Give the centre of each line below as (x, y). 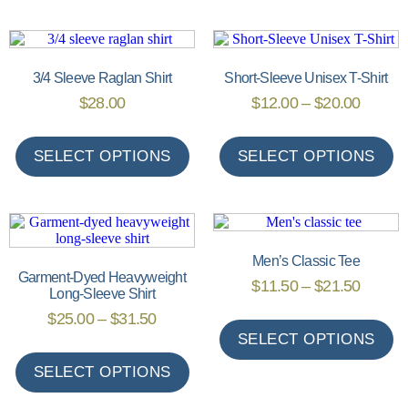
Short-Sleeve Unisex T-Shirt (306, 77)
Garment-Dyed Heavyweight (102, 277)
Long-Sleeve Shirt (102, 293)
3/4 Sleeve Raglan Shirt (102, 77)
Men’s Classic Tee (306, 260)
